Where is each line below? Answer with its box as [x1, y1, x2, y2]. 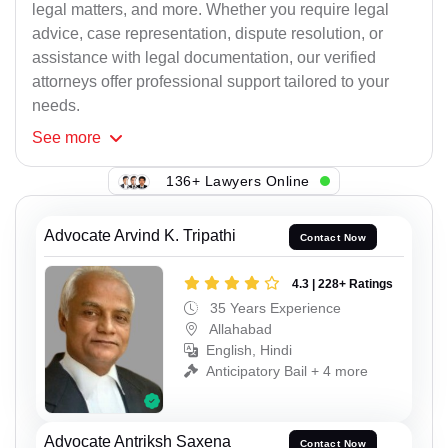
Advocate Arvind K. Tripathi [44, 227, 236, 245]
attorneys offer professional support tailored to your [32, 73, 389, 91]
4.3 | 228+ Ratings [292, 276, 393, 291]
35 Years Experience [206, 299, 341, 316]
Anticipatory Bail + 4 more [206, 362, 368, 379]
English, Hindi [206, 341, 292, 358]
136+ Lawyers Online [166, 172, 310, 189]
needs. [32, 97, 80, 115]
